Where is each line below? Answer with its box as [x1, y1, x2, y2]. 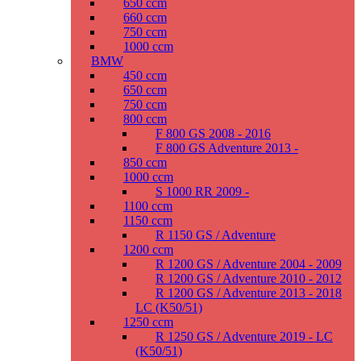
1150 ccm [123, 214, 172, 228]
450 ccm [123, 68, 167, 83]
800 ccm [123, 112, 167, 127]
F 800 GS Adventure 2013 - [156, 141, 298, 156]
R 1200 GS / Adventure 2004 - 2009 [156, 257, 342, 272]
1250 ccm [123, 315, 173, 330]
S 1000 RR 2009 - [156, 185, 249, 199]
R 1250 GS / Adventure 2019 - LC [156, 330, 333, 344]
